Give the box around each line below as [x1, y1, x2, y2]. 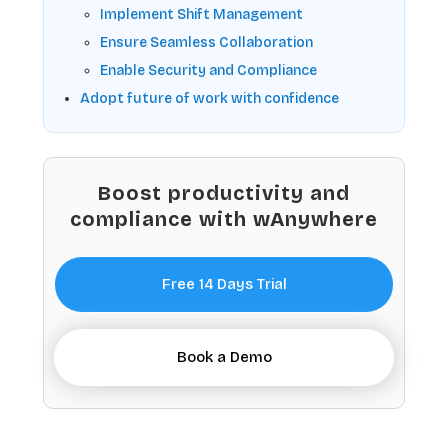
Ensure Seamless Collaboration [100, 34, 313, 52]
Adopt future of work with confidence [80, 90, 339, 108]
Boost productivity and [98, 181, 350, 206]
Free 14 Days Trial [161, 275, 287, 294]
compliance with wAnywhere [70, 207, 378, 232]
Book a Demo [176, 348, 272, 367]
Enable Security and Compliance [100, 62, 317, 80]
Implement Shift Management [100, 6, 303, 24]
